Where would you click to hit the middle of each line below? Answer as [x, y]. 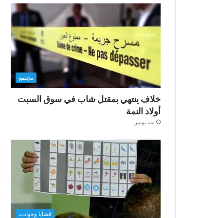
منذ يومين [144, 122]
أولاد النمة [143, 111]
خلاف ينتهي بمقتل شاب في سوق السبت [89, 99]
